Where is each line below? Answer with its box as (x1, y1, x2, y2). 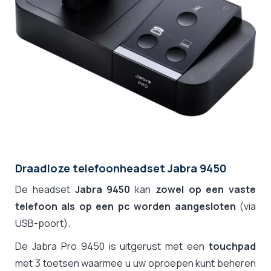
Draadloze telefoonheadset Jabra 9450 (15, 161, 227, 176)
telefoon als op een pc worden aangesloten (15, 200, 236, 214)
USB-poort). (15, 217, 70, 230)
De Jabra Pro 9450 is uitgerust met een (15, 240, 209, 253)
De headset (15, 183, 75, 197)
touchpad (209, 240, 256, 253)
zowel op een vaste (155, 183, 256, 197)
